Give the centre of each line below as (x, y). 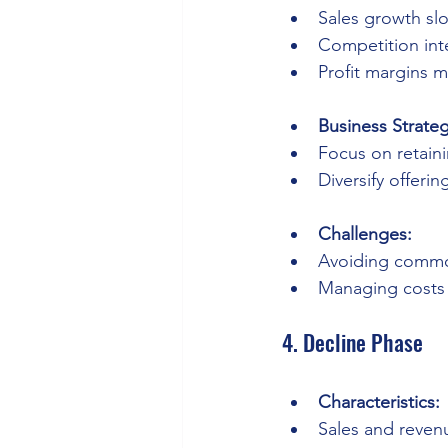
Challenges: (365, 234)
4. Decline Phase (352, 342)
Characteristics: (379, 402)
